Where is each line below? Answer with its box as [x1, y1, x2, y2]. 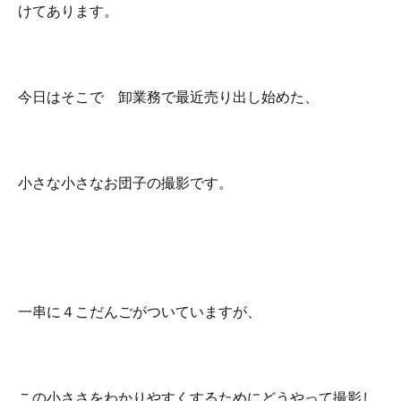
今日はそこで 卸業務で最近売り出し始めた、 [18, 88, 319, 106]
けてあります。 [18, 2, 118, 20]
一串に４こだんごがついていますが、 [18, 303, 261, 320]
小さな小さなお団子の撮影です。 [18, 174, 233, 192]
